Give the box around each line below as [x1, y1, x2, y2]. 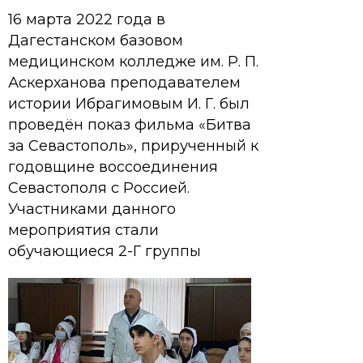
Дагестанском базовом [8, 32, 183, 49]
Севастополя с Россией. [8, 179, 190, 197]
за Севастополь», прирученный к [8, 137, 258, 155]
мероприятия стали [8, 221, 159, 239]
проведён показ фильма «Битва [8, 116, 251, 134]
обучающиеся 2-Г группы [8, 242, 201, 260]
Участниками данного [8, 200, 176, 218]
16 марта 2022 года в [8, 11, 165, 28]
